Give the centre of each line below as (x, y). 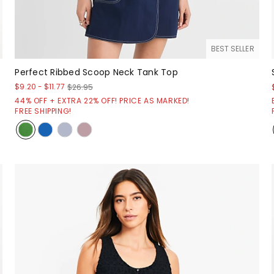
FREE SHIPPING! (43, 111)
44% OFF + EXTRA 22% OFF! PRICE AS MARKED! (102, 100)
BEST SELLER (232, 48)
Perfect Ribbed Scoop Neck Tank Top (96, 72)
